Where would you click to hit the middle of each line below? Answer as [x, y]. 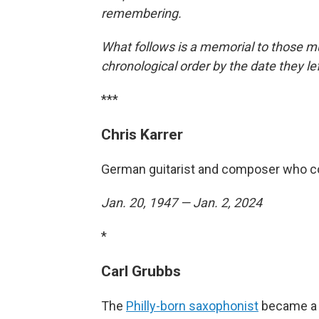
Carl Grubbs [141, 271]
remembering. [143, 13]
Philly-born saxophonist [192, 306]
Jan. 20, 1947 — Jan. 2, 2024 [182, 203]
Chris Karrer [142, 134]
